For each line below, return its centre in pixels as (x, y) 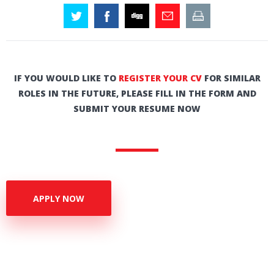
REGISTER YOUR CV (160, 78)
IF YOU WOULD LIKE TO (66, 78)
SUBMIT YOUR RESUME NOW (137, 109)
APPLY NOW (59, 198)
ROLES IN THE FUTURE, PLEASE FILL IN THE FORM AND (137, 94)
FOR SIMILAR (231, 78)
